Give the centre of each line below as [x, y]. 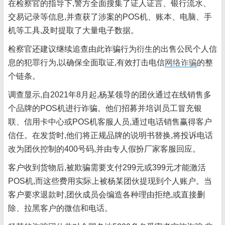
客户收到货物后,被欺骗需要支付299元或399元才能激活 [107, 167]
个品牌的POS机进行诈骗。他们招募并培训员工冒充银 [105, 108]
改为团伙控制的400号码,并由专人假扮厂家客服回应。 [104, 149]
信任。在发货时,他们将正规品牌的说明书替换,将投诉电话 [110, 135]
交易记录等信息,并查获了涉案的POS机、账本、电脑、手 [110, 17]
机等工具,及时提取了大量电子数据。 [73, 30]
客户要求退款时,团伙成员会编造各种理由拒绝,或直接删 [106, 195]
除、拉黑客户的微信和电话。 [60, 208]
